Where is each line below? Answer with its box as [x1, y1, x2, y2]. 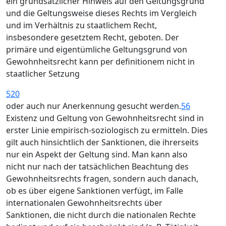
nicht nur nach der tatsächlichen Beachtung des [6, 161, 189, 172]
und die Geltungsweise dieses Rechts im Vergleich [6, 8, 197, 19]
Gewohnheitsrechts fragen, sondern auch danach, [6, 173, 198, 184]
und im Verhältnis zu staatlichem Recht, [6, 20, 157, 31]
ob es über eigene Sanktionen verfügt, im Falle [6, 185, 183, 196]
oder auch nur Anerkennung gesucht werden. [6, 100, 181, 111]
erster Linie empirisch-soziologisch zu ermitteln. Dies [6, 125, 208, 136]
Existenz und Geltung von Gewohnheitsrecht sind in [6, 112, 204, 124]
